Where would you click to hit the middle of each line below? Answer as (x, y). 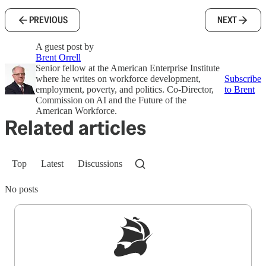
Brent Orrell (58, 57)
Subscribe (243, 79)
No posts (21, 189)
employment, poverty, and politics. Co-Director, (125, 89)
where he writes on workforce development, (118, 79)
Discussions (100, 164)
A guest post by (65, 47)
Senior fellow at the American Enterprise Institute (128, 68)
